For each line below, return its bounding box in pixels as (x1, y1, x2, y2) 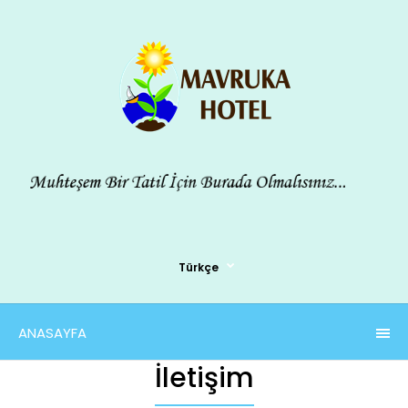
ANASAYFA (18, 322, 87, 342)
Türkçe (178, 259, 219, 275)
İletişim (154, 358, 254, 397)
